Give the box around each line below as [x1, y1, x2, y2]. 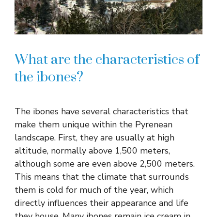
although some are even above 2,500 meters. [15, 157, 195, 170]
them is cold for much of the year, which [15, 184, 173, 196]
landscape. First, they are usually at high [15, 131, 174, 143]
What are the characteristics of [15, 51, 199, 68]
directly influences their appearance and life [15, 197, 188, 209]
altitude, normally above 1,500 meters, [15, 144, 170, 156]
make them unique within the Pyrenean [15, 118, 172, 130]
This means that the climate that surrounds [15, 170, 189, 183]
